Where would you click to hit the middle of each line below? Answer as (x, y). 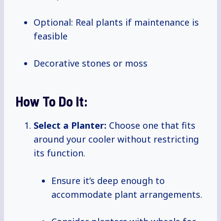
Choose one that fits (151, 126)
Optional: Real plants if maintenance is (116, 22)
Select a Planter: (70, 126)
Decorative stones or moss (91, 63)
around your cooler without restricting (116, 139)
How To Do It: (52, 101)
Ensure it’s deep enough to (108, 181)
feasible (51, 36)
